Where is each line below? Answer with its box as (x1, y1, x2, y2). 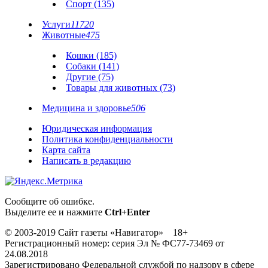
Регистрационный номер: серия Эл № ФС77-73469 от (5, 238, 224, 249)
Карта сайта (42, 145, 90, 156)
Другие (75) (66, 72, 114, 83)
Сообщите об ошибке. (5, 196, 95, 207)
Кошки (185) (66, 50, 117, 61)
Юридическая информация (42, 123, 152, 134)
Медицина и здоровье (42, 103, 131, 114)
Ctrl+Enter (105, 207, 150, 218)
